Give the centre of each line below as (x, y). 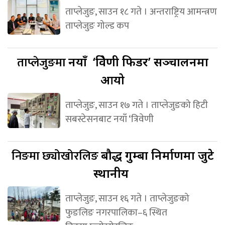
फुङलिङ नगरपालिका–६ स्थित (116, 212)
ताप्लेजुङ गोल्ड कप (97, 26)
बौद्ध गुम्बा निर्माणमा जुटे (157, 155)
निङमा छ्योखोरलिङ (56, 156)
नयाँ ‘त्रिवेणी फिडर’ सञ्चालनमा (138, 62)
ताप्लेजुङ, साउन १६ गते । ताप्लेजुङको (127, 198)
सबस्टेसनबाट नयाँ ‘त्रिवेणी (109, 119)
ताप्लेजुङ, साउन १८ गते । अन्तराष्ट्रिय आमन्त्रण (141, 12)
